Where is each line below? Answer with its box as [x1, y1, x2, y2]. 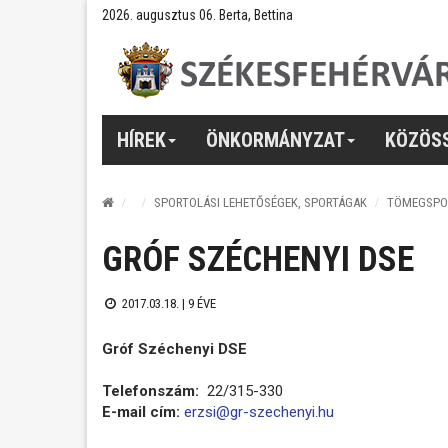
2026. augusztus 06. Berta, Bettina [102, 7, 293, 23]
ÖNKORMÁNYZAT [206, 127, 345, 152]
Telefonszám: [102, 381, 203, 400]
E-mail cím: [102, 402, 180, 421]
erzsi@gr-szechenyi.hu [184, 402, 334, 421]
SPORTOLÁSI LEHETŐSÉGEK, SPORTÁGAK [154, 195, 367, 210]
